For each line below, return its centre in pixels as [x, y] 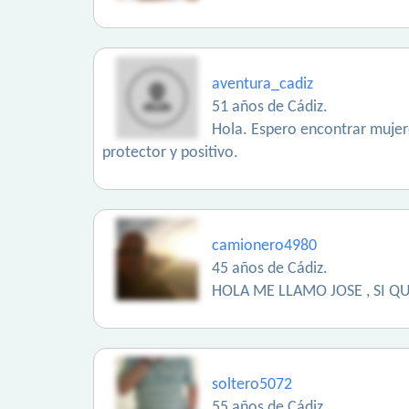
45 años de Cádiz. [270, 269]
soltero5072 [252, 385]
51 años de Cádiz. [270, 107]
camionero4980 [264, 246]
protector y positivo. [170, 153]
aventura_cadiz [262, 84]
